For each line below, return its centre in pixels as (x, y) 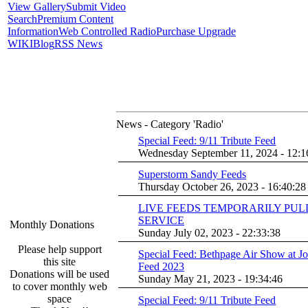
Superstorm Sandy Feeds (192, 174)
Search (22, 19)
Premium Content (75, 19)
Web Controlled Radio (107, 31)
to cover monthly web (59, 286)
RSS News (78, 44)
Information (33, 31)
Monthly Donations (52, 224)
